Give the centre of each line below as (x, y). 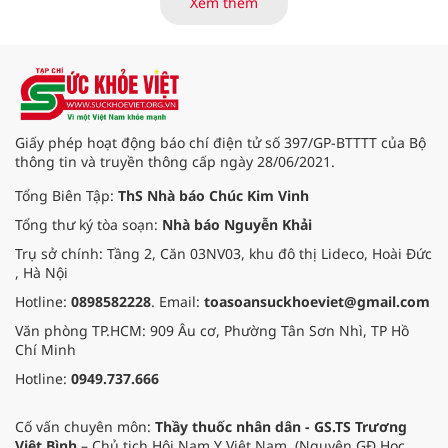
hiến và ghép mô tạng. (271, 53)
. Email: (177, 302)
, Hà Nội (41, 273)
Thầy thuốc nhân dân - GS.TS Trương (281, 427)
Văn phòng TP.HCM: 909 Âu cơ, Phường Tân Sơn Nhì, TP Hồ (212, 331)
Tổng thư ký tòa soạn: (88, 225)
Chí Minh (45, 350)
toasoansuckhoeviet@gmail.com (317, 302)
